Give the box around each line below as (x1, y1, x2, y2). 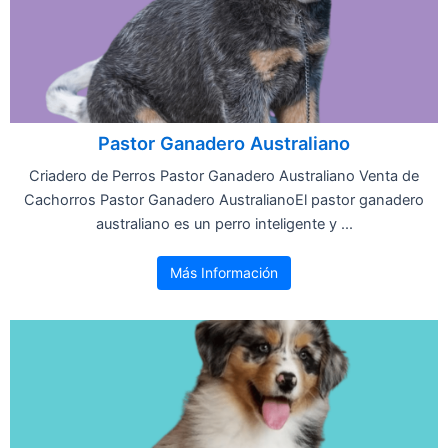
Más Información (170, 263, 278, 281)
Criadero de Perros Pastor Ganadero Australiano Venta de (29, 166, 419, 185)
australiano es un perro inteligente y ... (95, 214, 353, 233)
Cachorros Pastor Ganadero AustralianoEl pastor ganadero (24, 190, 424, 209)
